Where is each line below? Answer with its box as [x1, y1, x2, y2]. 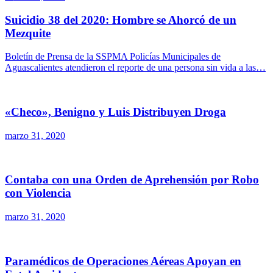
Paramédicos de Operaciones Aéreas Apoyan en [5, 254, 241, 268]
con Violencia [5, 186, 71, 200]
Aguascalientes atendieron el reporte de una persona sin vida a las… [5, 62, 266, 73]
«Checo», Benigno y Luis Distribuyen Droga [5, 105, 226, 119]
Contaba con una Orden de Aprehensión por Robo [5, 173, 259, 186]
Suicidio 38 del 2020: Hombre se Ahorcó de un [5, 13, 236, 26]
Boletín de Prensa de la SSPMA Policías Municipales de [5, 51, 221, 62]
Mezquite [5, 26, 51, 40]
